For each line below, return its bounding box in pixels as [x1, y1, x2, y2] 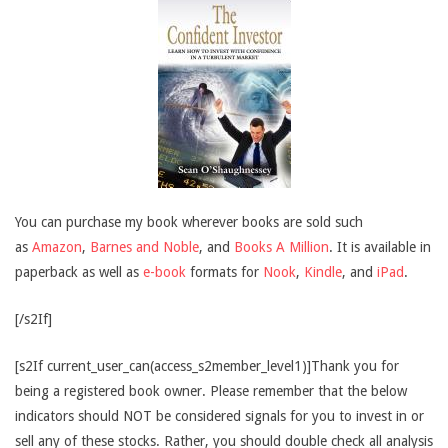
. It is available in [329, 239, 431, 255]
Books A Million [234, 239, 329, 255]
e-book [143, 264, 186, 280]
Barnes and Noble [90, 239, 199, 255]
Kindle [304, 264, 342, 280]
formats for [186, 264, 263, 280]
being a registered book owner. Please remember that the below [15, 383, 407, 399]
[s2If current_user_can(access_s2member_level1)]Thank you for [15, 358, 399, 374]
